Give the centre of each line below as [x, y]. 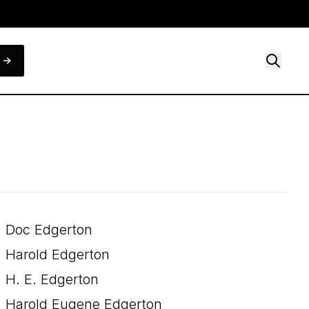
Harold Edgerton [58, 255]
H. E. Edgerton [52, 279]
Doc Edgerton [49, 230]
